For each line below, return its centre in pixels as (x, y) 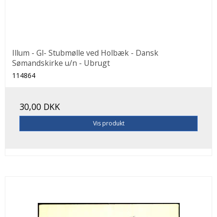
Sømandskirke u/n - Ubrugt (61, 63)
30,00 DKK (40, 106)
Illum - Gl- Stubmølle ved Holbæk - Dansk (85, 53)
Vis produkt (108, 123)
